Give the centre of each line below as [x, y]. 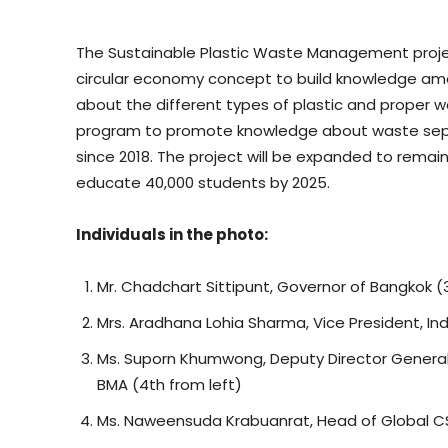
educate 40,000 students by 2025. [203, 183]
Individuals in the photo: [172, 235]
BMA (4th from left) [169, 385]
